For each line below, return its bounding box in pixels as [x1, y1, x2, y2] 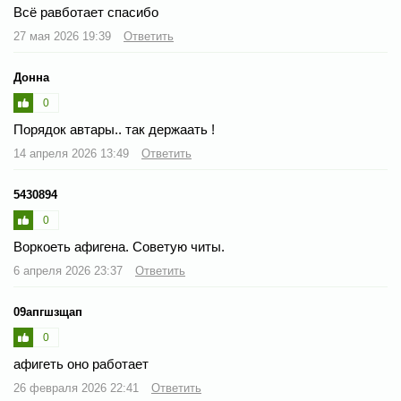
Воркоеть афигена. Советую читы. [13, 239, 225, 254]
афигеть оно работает [13, 356, 149, 371]
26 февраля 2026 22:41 [13, 381, 142, 395]
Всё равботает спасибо [13, 4, 158, 20]
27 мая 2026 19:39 [13, 30, 115, 43]
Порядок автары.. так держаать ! [13, 122, 215, 137]
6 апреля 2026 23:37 [13, 264, 126, 277]
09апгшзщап [13, 305, 82, 319]
